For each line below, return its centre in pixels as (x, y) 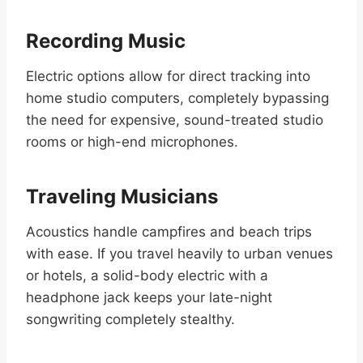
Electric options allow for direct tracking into (168, 77)
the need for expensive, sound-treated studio (175, 120)
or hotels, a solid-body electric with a (147, 276)
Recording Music (106, 41)
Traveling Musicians (122, 197)
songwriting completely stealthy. (130, 320)
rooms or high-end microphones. (132, 142)
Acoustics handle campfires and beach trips (169, 232)
